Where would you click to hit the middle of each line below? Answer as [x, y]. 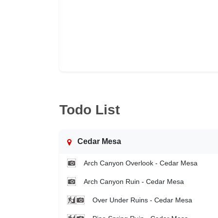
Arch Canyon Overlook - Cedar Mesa [141, 163]
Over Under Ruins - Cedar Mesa [142, 200]
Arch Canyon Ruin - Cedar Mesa [134, 181]
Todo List [90, 110]
